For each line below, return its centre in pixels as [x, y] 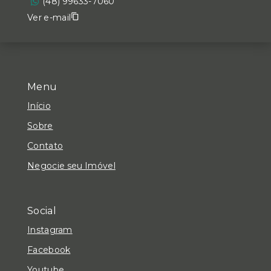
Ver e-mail [49, 17]
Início [39, 106]
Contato [45, 145]
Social [42, 211]
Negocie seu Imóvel [71, 165]
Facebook [49, 250]
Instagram [50, 230]
